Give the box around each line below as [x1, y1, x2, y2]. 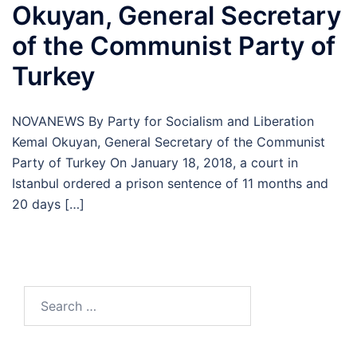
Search [23, 288, 65, 304]
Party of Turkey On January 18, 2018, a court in [12, 155, 298, 171]
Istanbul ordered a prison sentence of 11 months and [12, 175, 328, 191]
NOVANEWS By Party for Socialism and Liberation [12, 113, 314, 129]
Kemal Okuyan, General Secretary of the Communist [12, 134, 325, 150]
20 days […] [12, 196, 84, 212]
